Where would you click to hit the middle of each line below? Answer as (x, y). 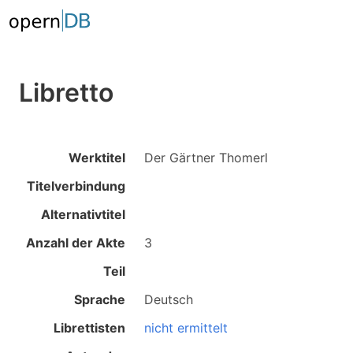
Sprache (100, 299)
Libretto (66, 93)
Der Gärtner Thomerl (206, 158)
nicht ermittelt (186, 328)
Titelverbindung (76, 186)
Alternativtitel (84, 214)
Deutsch (169, 299)
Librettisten (90, 328)
